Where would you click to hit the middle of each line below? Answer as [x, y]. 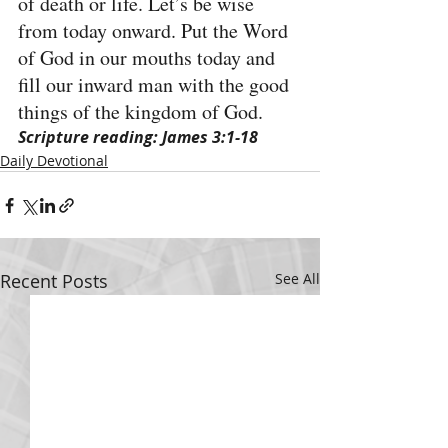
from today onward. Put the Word [155, 30]
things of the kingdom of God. [140, 111]
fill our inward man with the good [156, 84]
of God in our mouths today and [149, 57]
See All [297, 278]
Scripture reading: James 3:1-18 [138, 137]
